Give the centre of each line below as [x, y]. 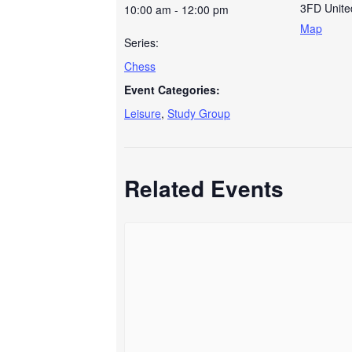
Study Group [199, 113]
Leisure [143, 113]
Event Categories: [172, 90]
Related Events [204, 188]
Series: [141, 42]
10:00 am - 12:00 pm [176, 9]
